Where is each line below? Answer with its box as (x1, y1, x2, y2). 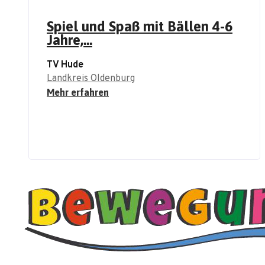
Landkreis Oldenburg (47, 73, 135, 85)
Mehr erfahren (47, 87, 109, 98)
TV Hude (47, 59, 83, 72)
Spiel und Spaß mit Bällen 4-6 (47, 18, 232, 35)
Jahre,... (47, 32, 92, 49)
